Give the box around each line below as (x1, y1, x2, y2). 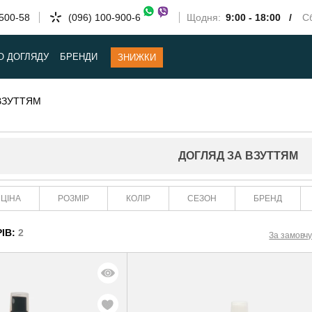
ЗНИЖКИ (118, 52, 157, 63)
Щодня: (187, 12, 224, 23)
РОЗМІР (58, 193, 90, 203)
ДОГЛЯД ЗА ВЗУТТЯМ (178, 149, 299, 162)
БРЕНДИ (60, 52, 98, 62)
